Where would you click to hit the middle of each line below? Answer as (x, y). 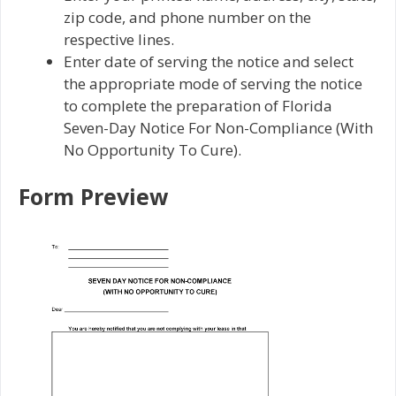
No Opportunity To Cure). (152, 149)
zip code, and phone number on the (187, 17)
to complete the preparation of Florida (198, 105)
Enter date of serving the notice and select (209, 61)
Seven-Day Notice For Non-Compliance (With (218, 127)
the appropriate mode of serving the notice (213, 83)
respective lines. (119, 39)
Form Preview (93, 197)
